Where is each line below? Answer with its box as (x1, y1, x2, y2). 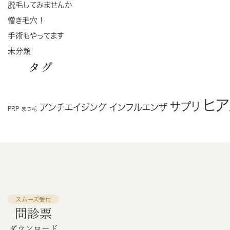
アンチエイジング (40, 102, 107, 112)
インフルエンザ (109, 102, 167, 112)
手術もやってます (8, 31, 64, 40)
